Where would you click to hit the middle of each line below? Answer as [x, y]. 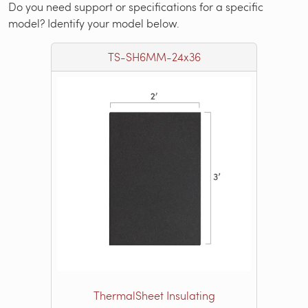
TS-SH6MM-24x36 [154, 57]
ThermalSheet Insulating [154, 296]
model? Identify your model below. [94, 23]
